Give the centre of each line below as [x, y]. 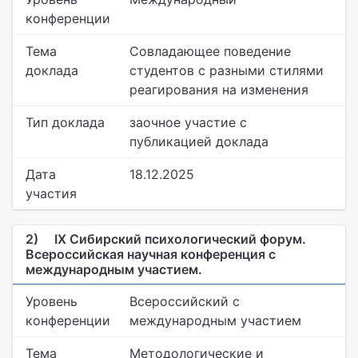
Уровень [52, 301]
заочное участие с [188, 122]
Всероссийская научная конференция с [151, 254]
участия [51, 193]
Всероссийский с [185, 301]
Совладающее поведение [210, 51]
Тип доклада [65, 122]
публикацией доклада [199, 141]
